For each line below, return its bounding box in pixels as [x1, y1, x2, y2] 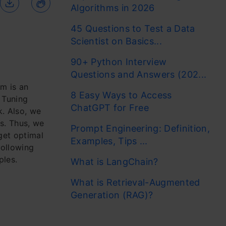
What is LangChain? [71, 156, 158, 167]
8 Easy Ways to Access [71, 90, 172, 100]
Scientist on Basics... [71, 36, 162, 46]
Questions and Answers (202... [71, 69, 207, 80]
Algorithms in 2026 [71, 3, 155, 13]
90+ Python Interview [71, 56, 167, 67]
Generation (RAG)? [71, 190, 153, 200]
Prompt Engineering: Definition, [71, 123, 210, 134]
